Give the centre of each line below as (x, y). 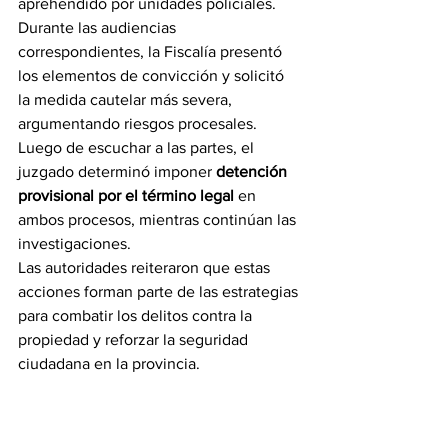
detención (253, 171)
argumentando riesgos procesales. (139, 123)
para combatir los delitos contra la (137, 315)
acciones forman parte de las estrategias (160, 291)
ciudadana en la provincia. (109, 363)
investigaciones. (74, 243)
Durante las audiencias (99, 27)
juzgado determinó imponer (117, 171)
